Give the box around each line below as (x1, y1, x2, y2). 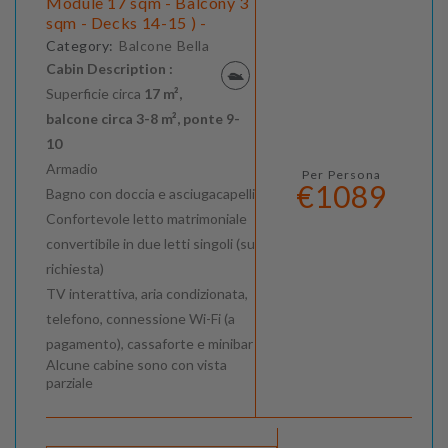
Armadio (46, 160, 98, 178)
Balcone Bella (119, 37, 210, 55)
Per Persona (301, 167, 382, 183)
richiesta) (46, 260, 104, 278)
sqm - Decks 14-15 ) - (46, 13, 207, 33)
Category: (46, 37, 115, 55)
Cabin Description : (46, 60, 173, 78)
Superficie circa (46, 85, 144, 103)
